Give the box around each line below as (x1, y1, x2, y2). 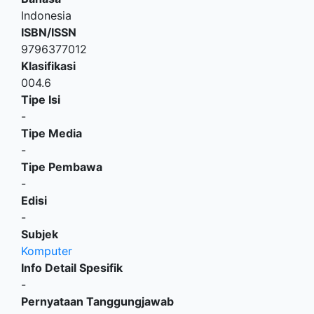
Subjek (21, 227, 58, 242)
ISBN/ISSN (21, 25, 76, 40)
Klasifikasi (21, 59, 76, 74)
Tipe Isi (21, 93, 60, 107)
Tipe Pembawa (21, 160, 102, 175)
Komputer (21, 244, 72, 259)
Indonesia (21, 8, 71, 23)
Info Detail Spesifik (21, 261, 123, 275)
